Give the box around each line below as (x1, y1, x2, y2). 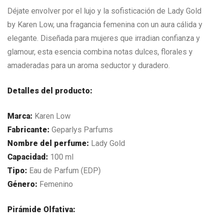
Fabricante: (7, 125, 50, 135)
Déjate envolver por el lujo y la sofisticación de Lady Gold (7, 6, 201, 16)
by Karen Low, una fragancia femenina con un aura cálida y (7, 20, 202, 30)
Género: (7, 180, 37, 189)
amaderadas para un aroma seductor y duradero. (7, 61, 170, 71)
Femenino (37, 180, 73, 189)
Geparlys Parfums (50, 125, 113, 135)
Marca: (7, 111, 33, 121)
